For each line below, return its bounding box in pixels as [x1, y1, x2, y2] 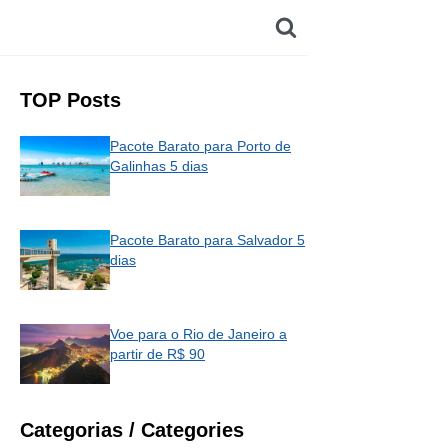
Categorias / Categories [20, 419, 244, 442]
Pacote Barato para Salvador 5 [110, 232, 305, 249]
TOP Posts [20, 89, 121, 112]
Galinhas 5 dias [110, 158, 208, 175]
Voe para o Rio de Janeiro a [110, 326, 287, 343]
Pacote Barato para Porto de [110, 138, 291, 155]
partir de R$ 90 [110, 346, 205, 363]
